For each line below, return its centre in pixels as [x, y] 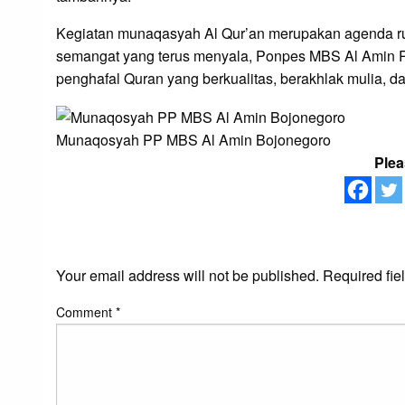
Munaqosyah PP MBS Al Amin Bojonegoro [193, 140]
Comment [86, 312]
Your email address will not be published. [188, 276]
